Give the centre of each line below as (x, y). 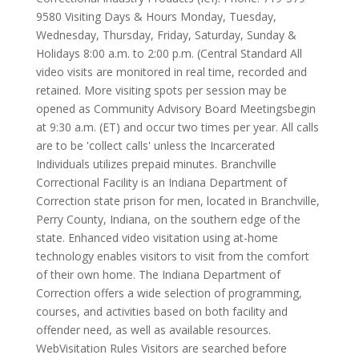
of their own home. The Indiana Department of (158, 274)
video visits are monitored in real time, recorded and (171, 72)
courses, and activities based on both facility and (161, 311)
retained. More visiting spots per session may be (161, 90)
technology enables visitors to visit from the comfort (172, 256)
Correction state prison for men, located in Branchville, (177, 201)
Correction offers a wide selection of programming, (169, 293)
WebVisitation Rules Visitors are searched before (161, 348)
